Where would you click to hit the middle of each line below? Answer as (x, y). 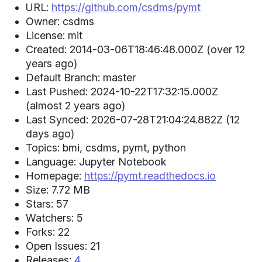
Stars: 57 (47, 204)
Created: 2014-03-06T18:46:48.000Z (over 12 (135, 49)
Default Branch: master (81, 77)
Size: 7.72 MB (58, 189)
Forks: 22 (48, 232)
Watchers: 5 (54, 218)
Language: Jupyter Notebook (96, 161)
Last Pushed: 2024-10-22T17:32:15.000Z (122, 91)
